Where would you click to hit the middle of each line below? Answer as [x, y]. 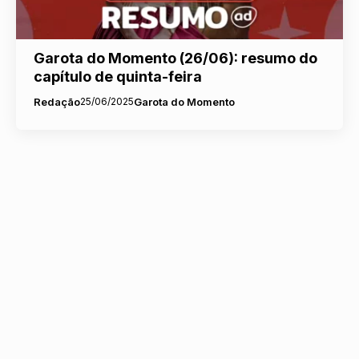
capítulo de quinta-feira [117, 76]
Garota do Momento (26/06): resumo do [175, 58]
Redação [56, 101]
